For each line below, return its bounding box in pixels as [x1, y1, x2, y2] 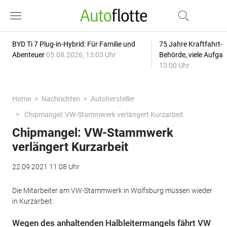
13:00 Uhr [159, 61, 190, 69]
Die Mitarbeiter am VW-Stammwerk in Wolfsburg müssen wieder [12, 186, 212, 195]
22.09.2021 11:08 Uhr [12, 163, 80, 171]
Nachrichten [41, 95, 80, 103]
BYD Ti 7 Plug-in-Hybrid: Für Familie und [12, 40, 135, 48]
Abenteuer [12, 51, 46, 59]
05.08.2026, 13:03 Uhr [46, 51, 116, 59]
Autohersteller [90, 95, 135, 103]
